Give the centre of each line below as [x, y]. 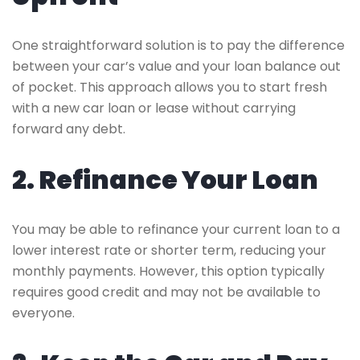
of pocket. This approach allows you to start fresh [170, 87]
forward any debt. [69, 129]
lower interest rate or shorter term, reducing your [169, 250]
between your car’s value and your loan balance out [176, 66]
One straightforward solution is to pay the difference [178, 45]
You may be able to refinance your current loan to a [176, 229]
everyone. [43, 313]
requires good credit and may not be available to [166, 292]
